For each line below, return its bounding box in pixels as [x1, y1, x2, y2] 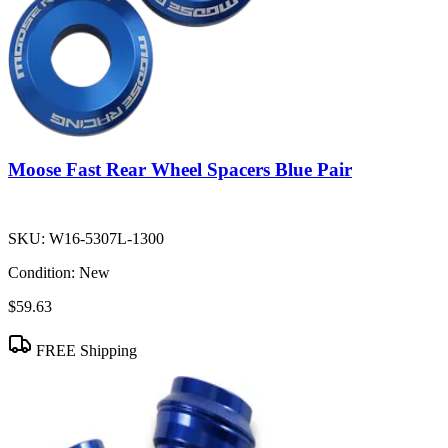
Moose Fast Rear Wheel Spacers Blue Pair [8, 159, 352, 181]
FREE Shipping [32, 342, 137, 360]
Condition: [8, 264, 75, 282]
